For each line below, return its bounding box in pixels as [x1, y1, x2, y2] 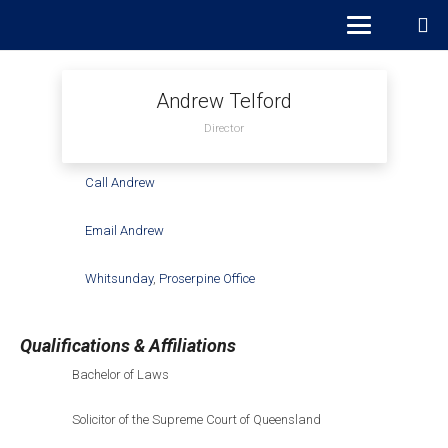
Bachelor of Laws [71, 367, 169, 383]
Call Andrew [84, 175, 155, 191]
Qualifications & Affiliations [19, 335, 236, 357]
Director [204, 120, 244, 135]
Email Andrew [84, 223, 164, 239]
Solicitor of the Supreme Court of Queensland [71, 412, 321, 428]
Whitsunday [84, 271, 153, 287]
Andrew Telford [156, 89, 292, 113]
